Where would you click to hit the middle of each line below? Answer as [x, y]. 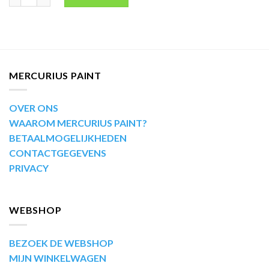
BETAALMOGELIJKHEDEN [68, 138]
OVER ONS [34, 108]
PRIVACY [29, 168]
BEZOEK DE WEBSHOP [61, 243]
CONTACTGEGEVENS [58, 153]
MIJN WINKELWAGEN [58, 258]
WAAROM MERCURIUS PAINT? [78, 123]
